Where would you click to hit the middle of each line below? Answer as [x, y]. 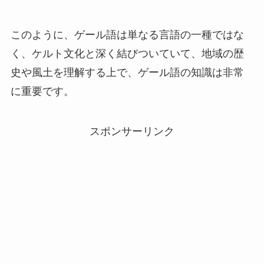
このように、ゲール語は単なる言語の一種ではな [127, 34]
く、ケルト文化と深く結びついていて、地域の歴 [127, 53]
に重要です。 [42, 91]
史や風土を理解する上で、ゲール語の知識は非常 [127, 72]
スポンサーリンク [132, 131]
